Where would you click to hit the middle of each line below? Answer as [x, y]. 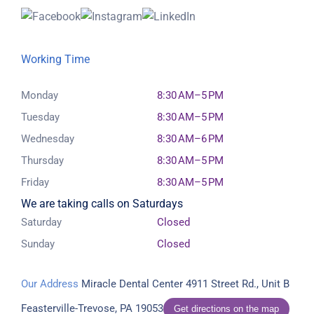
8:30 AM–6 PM [190, 138]
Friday [35, 182]
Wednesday [48, 138]
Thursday [42, 160]
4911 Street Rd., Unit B [236, 284]
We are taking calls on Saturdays [102, 203]
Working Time [55, 59]
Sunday [38, 244]
